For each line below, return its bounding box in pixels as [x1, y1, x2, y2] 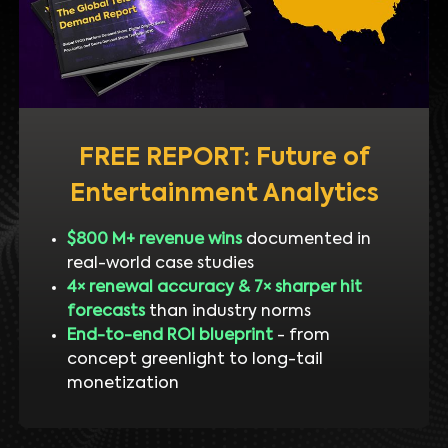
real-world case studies [66, 255, 254, 272]
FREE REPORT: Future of [78, 145, 370, 170]
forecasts [66, 303, 145, 320]
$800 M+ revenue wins [66, 231, 242, 248]
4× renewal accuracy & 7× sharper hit [66, 279, 362, 296]
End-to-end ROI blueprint [66, 327, 273, 344]
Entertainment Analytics [69, 181, 379, 206]
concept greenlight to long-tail [66, 351, 323, 368]
